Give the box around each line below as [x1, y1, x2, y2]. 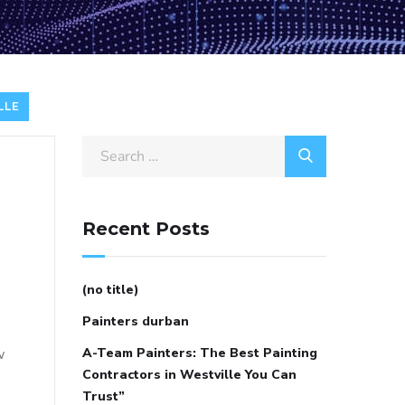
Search [81, 137, 126, 158]
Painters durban [82, 312, 189, 330]
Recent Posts [82, 217, 210, 240]
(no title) [82, 280, 139, 298]
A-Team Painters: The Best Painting [82, 344, 317, 362]
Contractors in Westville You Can [82, 365, 297, 383]
